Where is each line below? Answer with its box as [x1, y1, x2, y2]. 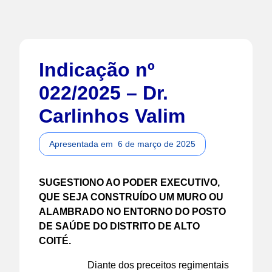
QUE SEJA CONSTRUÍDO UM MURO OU [39, 191, 223, 202]
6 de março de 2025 [118, 138, 195, 149]
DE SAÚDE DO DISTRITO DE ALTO [39, 220, 200, 231]
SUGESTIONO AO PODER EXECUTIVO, [39, 177, 220, 188]
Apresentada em [49, 138, 118, 149]
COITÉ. [39, 235, 71, 246]
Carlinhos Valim [39, 104, 185, 127]
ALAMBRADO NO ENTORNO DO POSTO [39, 206, 226, 217]
